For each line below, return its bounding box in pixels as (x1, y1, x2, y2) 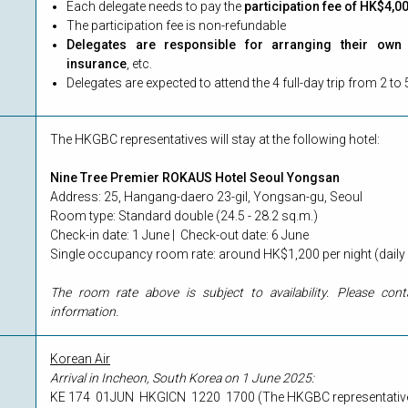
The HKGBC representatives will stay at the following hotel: (50, 132, 380, 148)
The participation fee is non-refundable (66, 18, 286, 34)
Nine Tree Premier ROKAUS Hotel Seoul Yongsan (50, 170, 340, 186)
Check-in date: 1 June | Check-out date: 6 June (50, 228, 309, 243)
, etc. (127, 56, 152, 72)
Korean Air (50, 352, 110, 367)
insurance (66, 56, 127, 72)
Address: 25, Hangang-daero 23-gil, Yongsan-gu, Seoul (50, 189, 362, 205)
